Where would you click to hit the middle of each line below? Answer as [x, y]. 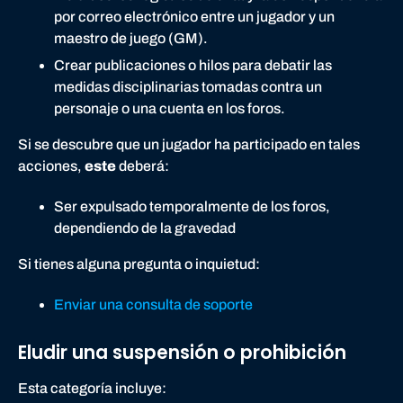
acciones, [51, 166]
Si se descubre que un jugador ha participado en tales [189, 145]
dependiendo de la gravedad [145, 228]
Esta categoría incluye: [92, 388]
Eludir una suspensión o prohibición [182, 352]
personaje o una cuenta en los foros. [170, 109]
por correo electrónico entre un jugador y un [194, 17]
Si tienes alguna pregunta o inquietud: [139, 264]
